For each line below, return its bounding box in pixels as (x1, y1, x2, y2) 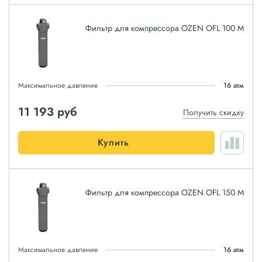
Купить (98, 136, 129, 149)
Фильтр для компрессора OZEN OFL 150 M (85, 187, 244, 198)
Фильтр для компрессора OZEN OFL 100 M (85, 22, 244, 34)
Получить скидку (183, 106, 244, 118)
